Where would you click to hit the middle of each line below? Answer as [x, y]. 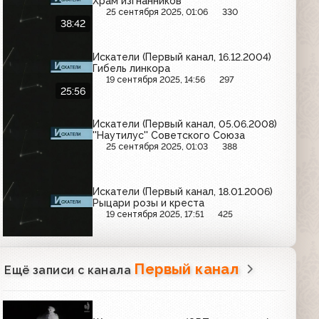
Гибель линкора [132, 68]
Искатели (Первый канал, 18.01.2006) [183, 191]
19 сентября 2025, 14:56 [156, 79]
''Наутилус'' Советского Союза [169, 136]
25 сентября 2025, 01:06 [157, 12]
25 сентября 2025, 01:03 [157, 147]
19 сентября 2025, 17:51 [155, 214]
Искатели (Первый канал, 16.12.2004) [182, 57]
